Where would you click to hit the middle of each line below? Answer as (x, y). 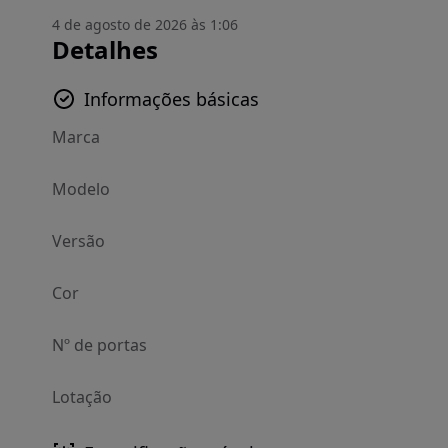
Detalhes (105, 49)
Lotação (82, 397)
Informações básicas (171, 99)
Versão (78, 241)
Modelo (81, 189)
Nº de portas (99, 345)
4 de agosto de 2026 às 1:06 (145, 24)
